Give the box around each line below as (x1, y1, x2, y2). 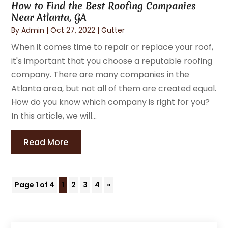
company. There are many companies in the (11, 68, 190, 80)
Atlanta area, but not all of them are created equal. (11, 82, 217, 94)
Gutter (101, 24, 125, 35)
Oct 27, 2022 (50, 24, 96, 35)
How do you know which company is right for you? (11, 96, 210, 108)
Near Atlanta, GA (11, 10, 87, 24)
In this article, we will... (11, 109, 97, 122)
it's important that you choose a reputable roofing (11, 54, 213, 67)
